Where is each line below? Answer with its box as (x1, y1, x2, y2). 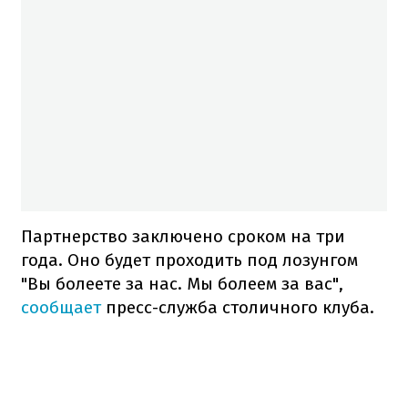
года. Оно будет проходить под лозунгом (21, 249, 358, 270)
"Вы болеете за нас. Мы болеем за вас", (21, 272, 343, 294)
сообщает (21, 296, 101, 318)
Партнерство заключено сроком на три (21, 225, 345, 247)
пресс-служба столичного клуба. (101, 296, 374, 318)
